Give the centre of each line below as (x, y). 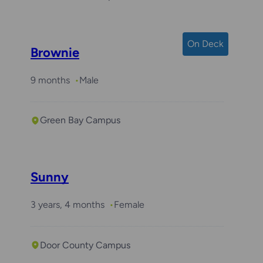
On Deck (205, 43)
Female (129, 205)
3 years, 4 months (68, 205)
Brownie (55, 52)
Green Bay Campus (80, 120)
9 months (50, 80)
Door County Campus (85, 245)
